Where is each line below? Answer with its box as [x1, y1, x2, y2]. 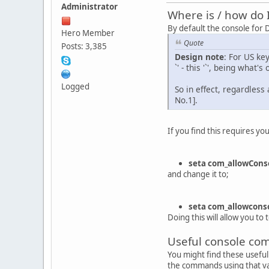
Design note [175, 50, 224, 62]
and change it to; [168, 168, 229, 180]
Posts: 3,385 [61, 41, 107, 52]
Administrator [61, 1, 118, 13]
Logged [61, 81, 89, 92]
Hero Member [61, 28, 115, 39]
